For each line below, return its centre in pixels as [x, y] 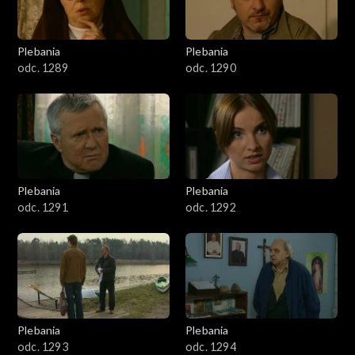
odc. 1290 [211, 68]
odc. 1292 [211, 208]
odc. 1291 [43, 208]
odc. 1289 [43, 68]
